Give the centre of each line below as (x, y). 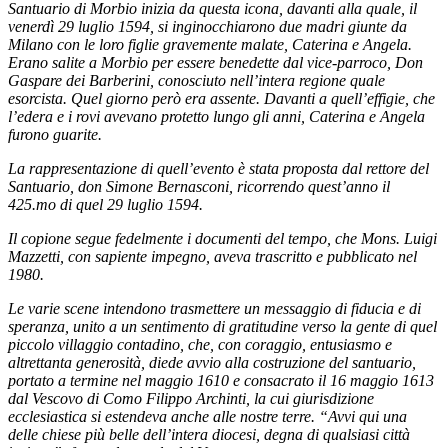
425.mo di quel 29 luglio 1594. (105, 204)
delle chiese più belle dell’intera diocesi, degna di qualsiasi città (209, 434)
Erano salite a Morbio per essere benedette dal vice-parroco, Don (215, 62)
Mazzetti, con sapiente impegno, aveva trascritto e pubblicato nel (212, 256)
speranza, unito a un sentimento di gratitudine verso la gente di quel (222, 326)
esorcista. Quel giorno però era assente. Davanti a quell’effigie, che (221, 98)
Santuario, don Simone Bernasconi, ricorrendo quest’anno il (199, 186)
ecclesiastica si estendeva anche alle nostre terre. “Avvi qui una (207, 416)
